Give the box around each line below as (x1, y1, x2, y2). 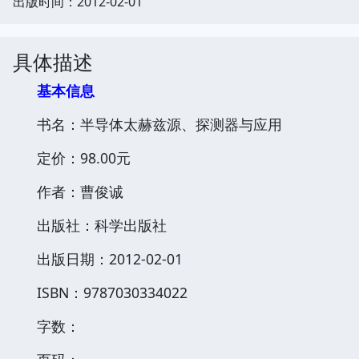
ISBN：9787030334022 (37, 282, 188, 302)
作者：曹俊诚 (37, 181, 123, 201)
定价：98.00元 (37, 147, 131, 167)
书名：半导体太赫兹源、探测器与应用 (37, 114, 282, 134)
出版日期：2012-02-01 (37, 248, 183, 268)
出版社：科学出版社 (37, 215, 167, 235)
